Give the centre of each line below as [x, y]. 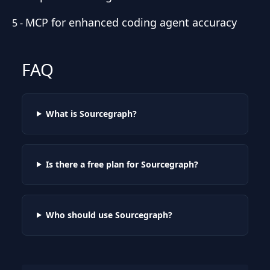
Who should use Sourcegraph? [109, 215]
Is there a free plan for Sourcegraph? [122, 164]
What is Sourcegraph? [91, 113]
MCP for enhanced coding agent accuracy [131, 22]
